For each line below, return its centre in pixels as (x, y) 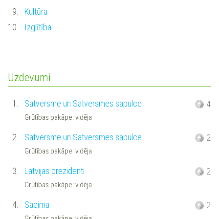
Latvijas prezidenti (54, 171)
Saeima (37, 205)
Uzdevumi (29, 77)
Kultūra (36, 11)
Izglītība (38, 27)
